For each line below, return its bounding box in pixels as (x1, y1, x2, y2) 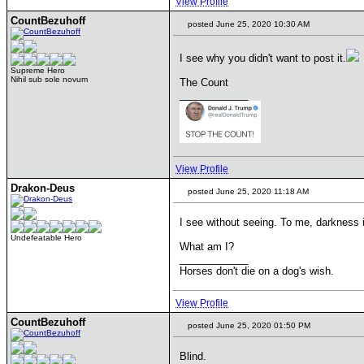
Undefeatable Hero (11, 233, 82, 242)
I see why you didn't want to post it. (180, 52, 346, 64)
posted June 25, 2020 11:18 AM (185, 187, 309, 196)
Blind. (180, 350, 206, 362)
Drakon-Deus (11, 182, 75, 194)
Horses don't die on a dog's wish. (180, 265, 334, 277)
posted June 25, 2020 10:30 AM (185, 19, 310, 28)
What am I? (180, 240, 234, 253)
